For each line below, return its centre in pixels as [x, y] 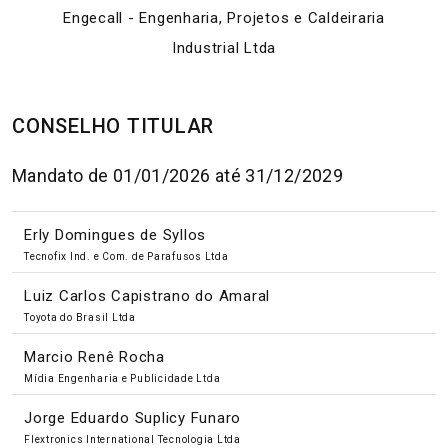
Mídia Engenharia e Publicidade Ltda [122, 378]
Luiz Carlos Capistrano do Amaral [147, 295]
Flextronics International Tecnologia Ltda [132, 439]
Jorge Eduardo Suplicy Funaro [132, 417]
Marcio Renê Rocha [94, 356]
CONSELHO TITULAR [113, 125]
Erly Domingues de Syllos [115, 234]
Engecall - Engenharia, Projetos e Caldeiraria [224, 17]
